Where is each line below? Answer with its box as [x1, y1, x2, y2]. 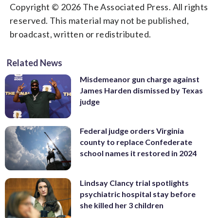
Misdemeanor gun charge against [80, 74, 200, 84]
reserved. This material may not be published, [10, 15, 189, 26]
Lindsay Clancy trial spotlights [80, 178, 189, 187]
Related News [7, 57, 62, 68]
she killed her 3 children [80, 200, 163, 210]
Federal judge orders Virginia [80, 126, 184, 136]
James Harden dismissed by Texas [80, 85, 203, 95]
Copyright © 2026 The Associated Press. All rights [10, 1, 208, 12]
